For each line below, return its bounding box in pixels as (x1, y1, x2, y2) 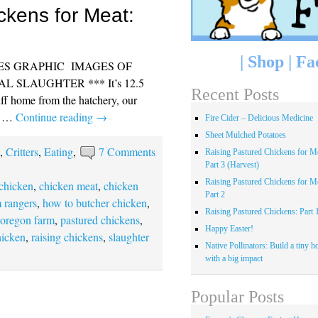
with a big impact (204, 253, 263, 264)
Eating (44, 143, 74, 159)
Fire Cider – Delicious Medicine (204, 113, 313, 124)
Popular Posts (190, 287, 284, 306)
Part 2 (204, 190, 225, 200)
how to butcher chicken (43, 194, 148, 210)
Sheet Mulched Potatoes (204, 130, 286, 141)
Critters (6, 143, 39, 159)
